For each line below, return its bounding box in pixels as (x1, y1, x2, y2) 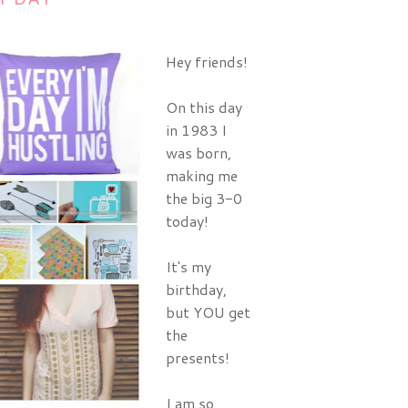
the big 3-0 (166, 188, 242, 209)
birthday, (166, 279, 227, 300)
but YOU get (166, 301, 250, 322)
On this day (166, 97, 242, 117)
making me (166, 165, 238, 186)
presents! (166, 347, 233, 368)
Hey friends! (166, 51, 248, 72)
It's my (166, 256, 211, 277)
